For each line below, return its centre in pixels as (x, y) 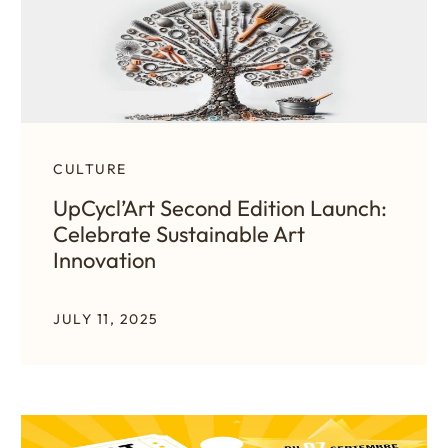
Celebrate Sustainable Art (179, 233)
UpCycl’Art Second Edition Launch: (220, 207)
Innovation (104, 259)
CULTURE (90, 168)
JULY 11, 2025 (106, 318)
